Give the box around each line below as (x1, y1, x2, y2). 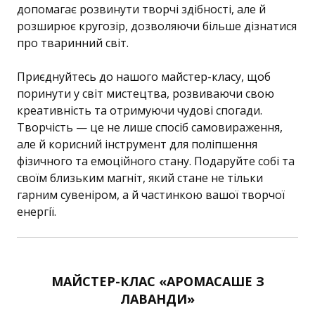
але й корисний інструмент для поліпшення (17, 136, 257, 152)
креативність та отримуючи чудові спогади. (17, 102, 262, 118)
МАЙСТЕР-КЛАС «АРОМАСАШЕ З (51, 272, 264, 290)
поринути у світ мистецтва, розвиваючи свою (17, 85, 274, 101)
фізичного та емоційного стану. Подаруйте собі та (17, 153, 295, 169)
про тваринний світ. (17, 34, 129, 51)
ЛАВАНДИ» (120, 290, 195, 307)
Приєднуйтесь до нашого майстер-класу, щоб (17, 68, 271, 84)
